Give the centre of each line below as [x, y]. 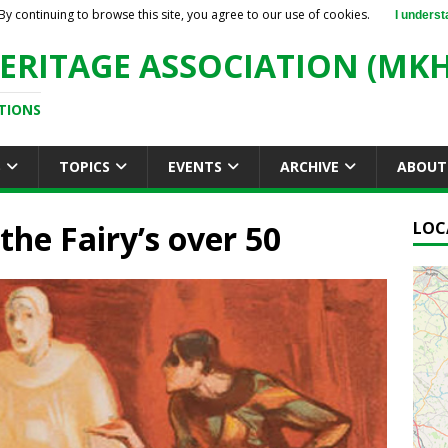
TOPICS [84, 166]
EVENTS [195, 166]
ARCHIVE [309, 166]
